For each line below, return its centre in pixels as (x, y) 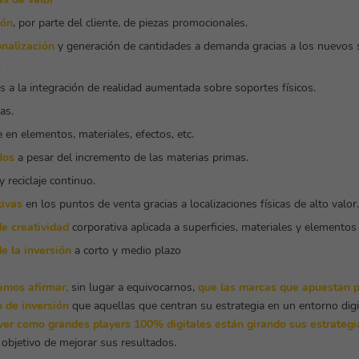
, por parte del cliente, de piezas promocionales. (130, 23)
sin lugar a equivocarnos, (133, 288)
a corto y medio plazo (126, 251)
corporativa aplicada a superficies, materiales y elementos (212, 228)
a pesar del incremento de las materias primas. (131, 158)
